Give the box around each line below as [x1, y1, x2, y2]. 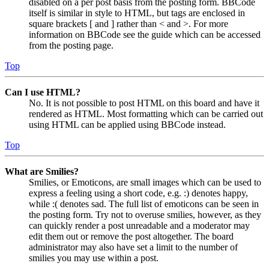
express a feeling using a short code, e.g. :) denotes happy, [29, 187, 248, 198]
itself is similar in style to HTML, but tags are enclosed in [29, 7, 245, 18]
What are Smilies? [5, 166, 79, 177]
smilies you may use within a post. [29, 252, 159, 263]
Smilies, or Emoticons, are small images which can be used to [29, 177, 261, 187]
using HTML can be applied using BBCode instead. [29, 119, 226, 130]
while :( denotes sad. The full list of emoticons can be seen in [29, 198, 259, 209]
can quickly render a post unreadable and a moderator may [29, 220, 250, 231]
